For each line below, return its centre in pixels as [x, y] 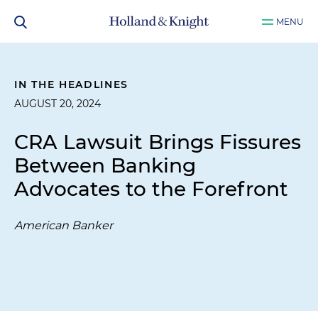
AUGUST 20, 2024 [57, 104]
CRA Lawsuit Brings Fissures [158, 142]
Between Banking [105, 165]
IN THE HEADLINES [72, 84]
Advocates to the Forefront [151, 189]
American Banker [64, 225]
